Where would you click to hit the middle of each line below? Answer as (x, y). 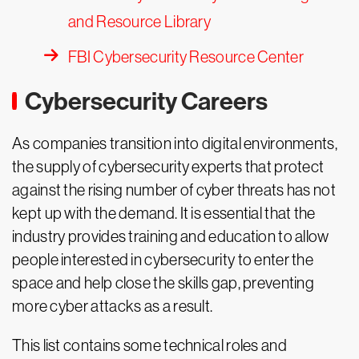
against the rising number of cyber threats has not (174, 190)
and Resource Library (140, 22)
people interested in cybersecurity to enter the (163, 260)
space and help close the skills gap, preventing (163, 283)
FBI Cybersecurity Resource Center (186, 57)
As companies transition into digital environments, (175, 143)
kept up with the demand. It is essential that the (164, 213)
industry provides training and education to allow (171, 236)
